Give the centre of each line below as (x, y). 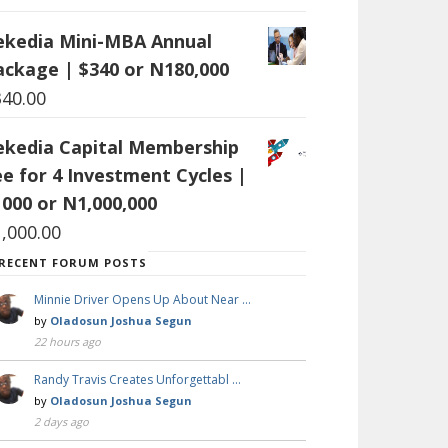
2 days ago (61, 422)
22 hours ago (67, 342)
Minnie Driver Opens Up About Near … (142, 300)
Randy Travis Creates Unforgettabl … (137, 380)
